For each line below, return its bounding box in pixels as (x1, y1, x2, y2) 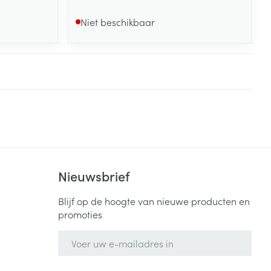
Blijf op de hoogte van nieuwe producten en (57, 194, 250, 207)
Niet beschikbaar (80, 15, 155, 28)
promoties (57, 207, 102, 221)
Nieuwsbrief (57, 166, 129, 185)
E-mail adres (57, 229, 115, 243)
